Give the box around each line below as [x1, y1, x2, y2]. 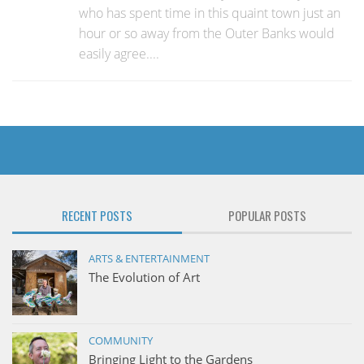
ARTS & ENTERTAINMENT [89, 251, 210, 266]
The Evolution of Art [89, 269, 200, 286]
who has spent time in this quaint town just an [79, 4, 340, 23]
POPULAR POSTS [227, 206, 306, 225]
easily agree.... [79, 45, 159, 63]
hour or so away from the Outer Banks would [79, 24, 335, 43]
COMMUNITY [89, 333, 153, 349]
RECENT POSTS [62, 206, 132, 225]
